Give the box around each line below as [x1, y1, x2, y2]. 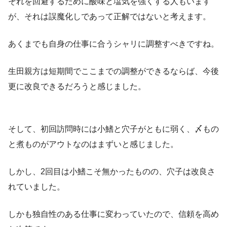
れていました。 [8, 182, 65, 191]
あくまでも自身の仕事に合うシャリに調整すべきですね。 [8, 39, 219, 48]
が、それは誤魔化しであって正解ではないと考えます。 [8, 12, 211, 21]
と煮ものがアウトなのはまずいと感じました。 [8, 139, 178, 148]
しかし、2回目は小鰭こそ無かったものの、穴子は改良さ [8, 167, 215, 176]
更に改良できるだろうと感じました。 [8, 82, 146, 91]
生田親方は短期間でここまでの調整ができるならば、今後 [8, 66, 219, 75]
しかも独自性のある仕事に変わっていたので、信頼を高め [8, 209, 219, 218]
